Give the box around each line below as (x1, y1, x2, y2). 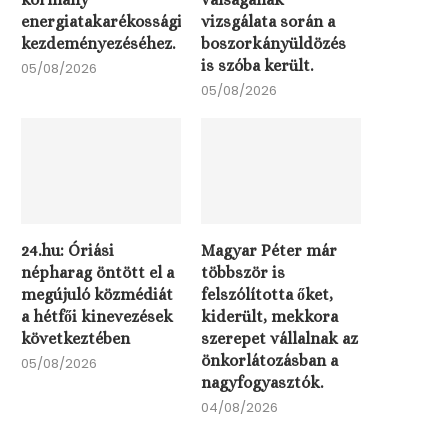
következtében (21, 329, 130, 349)
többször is (201, 263, 286, 283)
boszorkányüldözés (201, 33, 347, 53)
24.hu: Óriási (21, 241, 114, 261)
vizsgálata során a (201, 11, 336, 31)
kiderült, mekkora (201, 307, 339, 327)
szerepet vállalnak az (201, 329, 359, 349)
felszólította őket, (201, 285, 334, 305)
